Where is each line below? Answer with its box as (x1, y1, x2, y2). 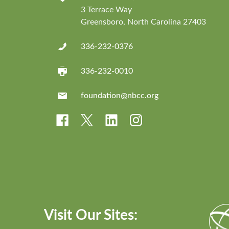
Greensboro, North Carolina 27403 (81, 17, 206, 26)
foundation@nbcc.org (81, 91, 158, 100)
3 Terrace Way (81, 5, 132, 14)
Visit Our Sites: (44, 208, 138, 223)
